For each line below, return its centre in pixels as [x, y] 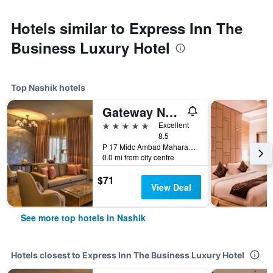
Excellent [174, 125]
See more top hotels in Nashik [83, 218]
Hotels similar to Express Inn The [127, 28]
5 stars [116, 125]
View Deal [171, 187]
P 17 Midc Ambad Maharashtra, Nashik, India [192, 147]
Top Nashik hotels [48, 87]
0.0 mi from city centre [138, 157]
